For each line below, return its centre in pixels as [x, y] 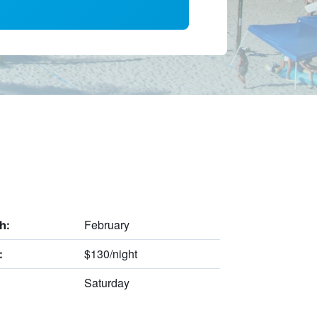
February [106, 224]
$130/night [110, 253]
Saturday [106, 282]
